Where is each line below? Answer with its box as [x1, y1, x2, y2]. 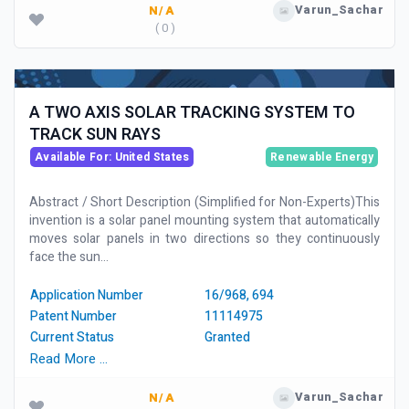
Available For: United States [35, 149, 190, 165]
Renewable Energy [270, 149, 373, 165]
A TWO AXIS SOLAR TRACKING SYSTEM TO [29, 100, 355, 125]
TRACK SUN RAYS [29, 122, 161, 147]
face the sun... [29, 247, 109, 267]
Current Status [30, 328, 114, 347]
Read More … [29, 349, 108, 369]
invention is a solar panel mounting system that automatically [29, 211, 380, 230]
